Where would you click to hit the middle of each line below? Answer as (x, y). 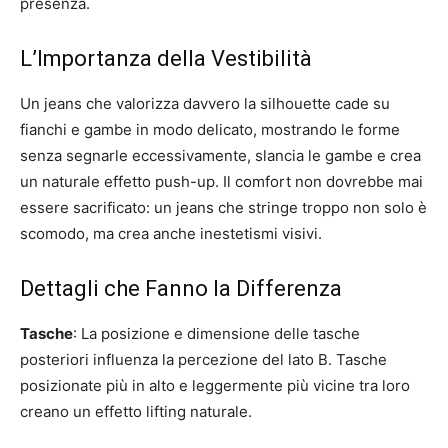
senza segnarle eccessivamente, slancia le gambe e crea (220, 155)
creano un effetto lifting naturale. (136, 411)
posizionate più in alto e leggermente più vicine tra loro (215, 385)
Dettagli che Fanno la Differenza (181, 288)
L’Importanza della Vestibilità (166, 58)
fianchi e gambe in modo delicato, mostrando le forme (210, 129)
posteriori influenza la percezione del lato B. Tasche (203, 359)
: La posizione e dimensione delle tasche (216, 333)
